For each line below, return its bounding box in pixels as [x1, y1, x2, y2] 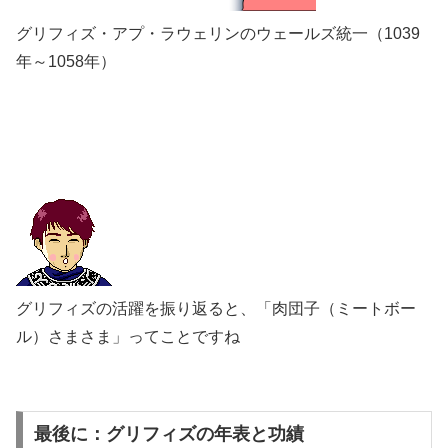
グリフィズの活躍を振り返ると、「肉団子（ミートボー [16, 299, 416, 317]
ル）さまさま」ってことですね [16, 327, 240, 345]
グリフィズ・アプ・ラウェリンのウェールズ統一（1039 [16, 25, 420, 43]
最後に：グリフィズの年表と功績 [33, 424, 304, 445]
